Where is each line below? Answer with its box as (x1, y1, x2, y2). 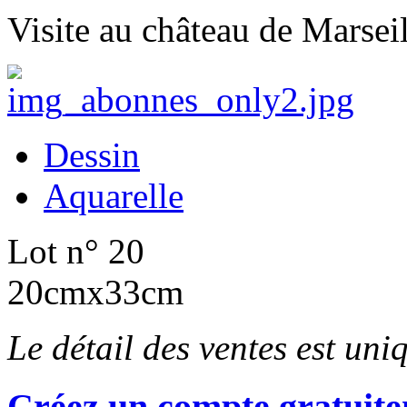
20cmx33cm (7, 272, 184, 312)
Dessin (44, 134, 140, 174)
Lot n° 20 (7, 231, 144, 271)
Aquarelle (44, 175, 184, 215)
